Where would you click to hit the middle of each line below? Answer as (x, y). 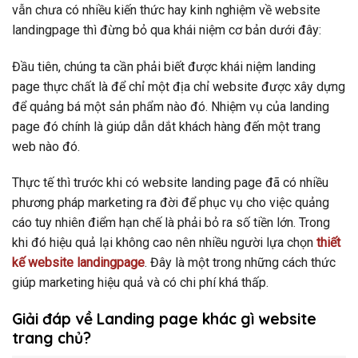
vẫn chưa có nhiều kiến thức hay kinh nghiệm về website (166, 10)
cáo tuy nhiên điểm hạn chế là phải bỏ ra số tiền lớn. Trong (171, 223)
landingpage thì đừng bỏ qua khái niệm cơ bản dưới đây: (167, 30)
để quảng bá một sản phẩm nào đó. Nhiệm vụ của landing (171, 106)
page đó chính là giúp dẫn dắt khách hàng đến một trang (166, 126)
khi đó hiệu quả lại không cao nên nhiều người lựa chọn (164, 243)
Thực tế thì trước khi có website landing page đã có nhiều (170, 183)
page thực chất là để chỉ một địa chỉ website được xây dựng (179, 86)
